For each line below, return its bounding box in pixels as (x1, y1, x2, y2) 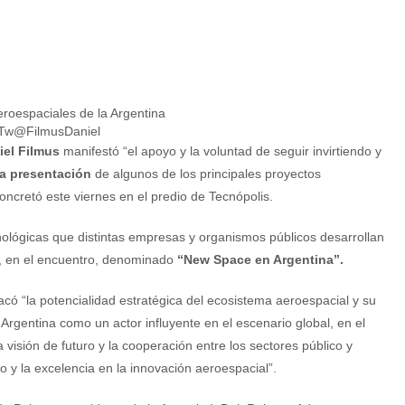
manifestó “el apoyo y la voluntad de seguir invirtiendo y (63, 144, 381, 159)
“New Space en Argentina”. (177, 252, 344, 268)
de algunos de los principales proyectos (95, 166, 321, 182)
